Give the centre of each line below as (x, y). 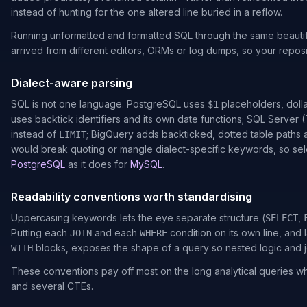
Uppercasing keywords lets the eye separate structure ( (138, 218)
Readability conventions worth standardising (132, 197)
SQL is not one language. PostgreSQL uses (108, 104)
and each (116, 233)
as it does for (98, 164)
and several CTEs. (52, 286)
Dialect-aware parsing (72, 83)
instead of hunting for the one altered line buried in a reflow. (147, 12)
